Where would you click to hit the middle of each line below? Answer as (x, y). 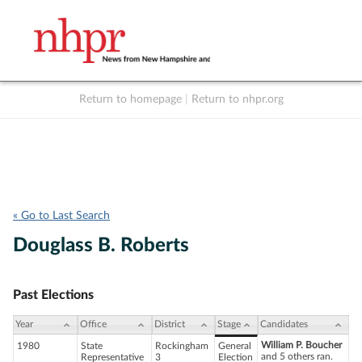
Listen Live (187, 116)
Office (93, 324)
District (170, 324)
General (235, 346)
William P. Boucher (301, 345)
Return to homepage (130, 99)
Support (288, 116)
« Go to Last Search (61, 216)
